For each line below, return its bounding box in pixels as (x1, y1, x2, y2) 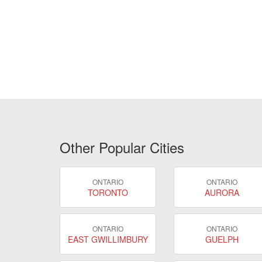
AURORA (205, 186, 239, 198)
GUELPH (205, 233, 239, 245)
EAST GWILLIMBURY (68, 233, 148, 245)
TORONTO (88, 186, 128, 198)
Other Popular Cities (60, 137, 184, 157)
